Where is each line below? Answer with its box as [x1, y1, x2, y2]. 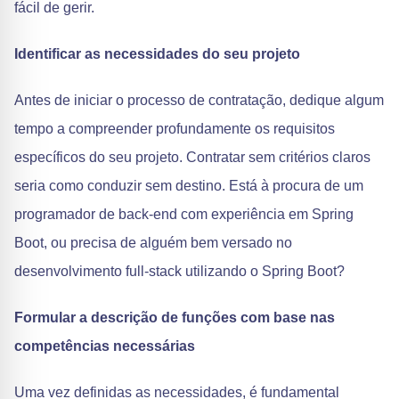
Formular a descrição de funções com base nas [14, 310, 335, 325]
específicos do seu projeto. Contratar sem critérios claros [14, 150, 370, 165]
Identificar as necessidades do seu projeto [14, 46, 300, 61]
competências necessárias [14, 338, 195, 354]
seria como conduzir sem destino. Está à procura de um [14, 178, 363, 193]
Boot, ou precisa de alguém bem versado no [14, 235, 292, 250]
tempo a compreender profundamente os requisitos [14, 121, 335, 136]
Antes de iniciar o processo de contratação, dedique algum [14, 93, 384, 108]
